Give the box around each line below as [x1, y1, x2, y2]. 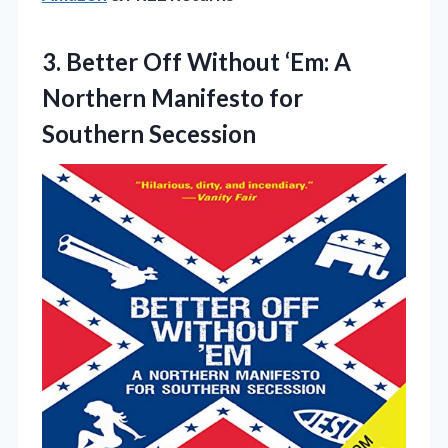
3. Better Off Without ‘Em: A [42, 47, 351, 77]
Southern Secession [42, 119, 256, 149]
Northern [42, 83, 151, 113]
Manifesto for [151, 83, 303, 113]
